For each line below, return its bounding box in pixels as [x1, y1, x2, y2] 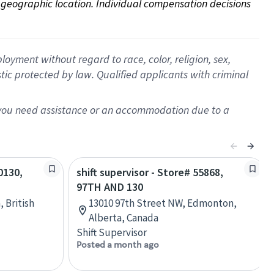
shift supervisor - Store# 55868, [76, 165, 223, 179]
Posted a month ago [76, 239, 159, 250]
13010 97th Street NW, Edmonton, [89, 196, 237, 210]
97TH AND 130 [76, 180, 143, 194]
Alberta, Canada [89, 211, 158, 224]
